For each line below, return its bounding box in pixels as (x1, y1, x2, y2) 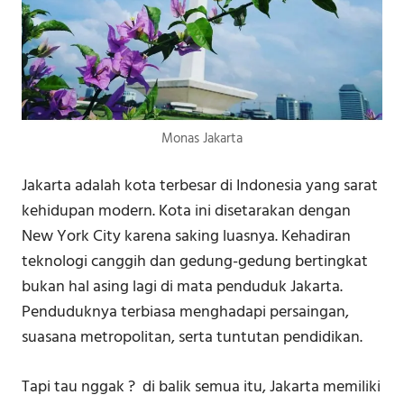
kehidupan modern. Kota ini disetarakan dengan (22, 198, 351, 225)
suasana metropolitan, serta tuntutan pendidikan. (22, 325, 363, 352)
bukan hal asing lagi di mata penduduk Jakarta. (22, 274, 343, 301)
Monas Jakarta (161, 128, 243, 151)
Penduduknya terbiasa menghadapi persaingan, (22, 299, 349, 326)
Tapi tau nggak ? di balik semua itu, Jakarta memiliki (22, 374, 381, 401)
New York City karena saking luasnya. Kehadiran (22, 224, 351, 251)
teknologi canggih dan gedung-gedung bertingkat (22, 249, 368, 276)
